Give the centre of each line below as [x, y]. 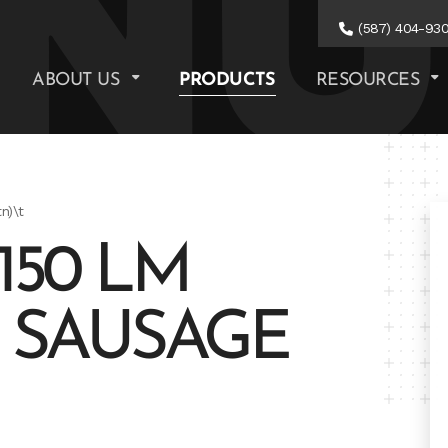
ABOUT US [78, 80]
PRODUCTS [227, 80]
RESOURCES [369, 80]
